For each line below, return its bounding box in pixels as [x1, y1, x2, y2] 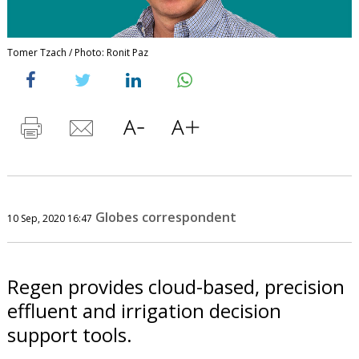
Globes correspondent [95, 208, 236, 226]
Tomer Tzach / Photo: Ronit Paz [6, 45, 148, 59]
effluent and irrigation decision [6, 296, 281, 324]
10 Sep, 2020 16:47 [6, 211, 92, 225]
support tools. [6, 321, 132, 348]
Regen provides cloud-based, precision [6, 272, 345, 300]
